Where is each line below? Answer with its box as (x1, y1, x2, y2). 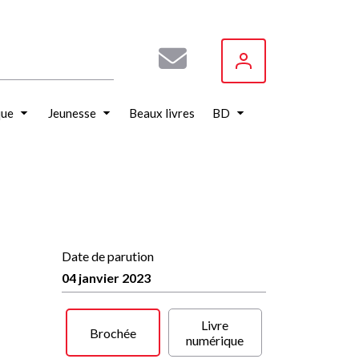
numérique (186, 333, 244, 348)
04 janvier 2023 (62, 270, 151, 285)
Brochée (89, 325, 136, 341)
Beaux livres (128, 106, 195, 120)
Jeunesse (48, 106, 96, 120)
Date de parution (62, 248, 154, 264)
